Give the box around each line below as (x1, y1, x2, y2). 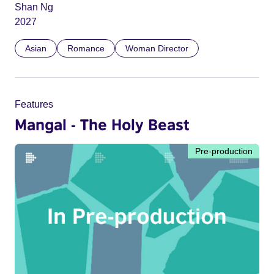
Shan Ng (15, 1, 53, 12)
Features (15, 98, 53, 109)
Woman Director (125, 43, 188, 53)
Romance (67, 43, 105, 53)
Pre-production (195, 146, 253, 156)
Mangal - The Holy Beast (15, 114, 190, 133)
